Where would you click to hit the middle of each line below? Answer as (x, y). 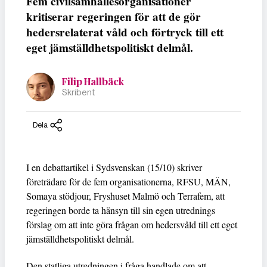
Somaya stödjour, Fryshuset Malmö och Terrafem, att (125, 196)
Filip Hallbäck (93, 82)
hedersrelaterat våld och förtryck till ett (125, 32)
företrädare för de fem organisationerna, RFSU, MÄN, (128, 182)
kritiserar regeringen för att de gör (114, 17)
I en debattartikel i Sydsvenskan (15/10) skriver (114, 167)
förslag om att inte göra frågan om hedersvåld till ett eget (132, 225)
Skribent (79, 92)
